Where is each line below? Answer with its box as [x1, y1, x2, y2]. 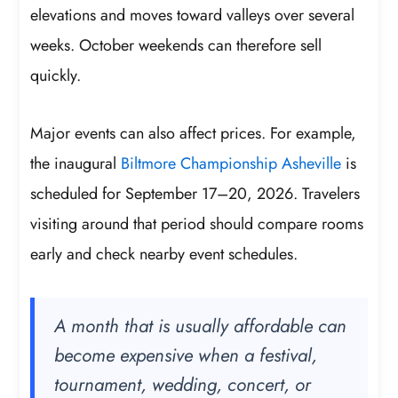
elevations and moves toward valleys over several [30, 3, 355, 27]
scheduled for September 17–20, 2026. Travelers [30, 182, 361, 206]
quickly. [30, 63, 82, 87]
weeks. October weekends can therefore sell [30, 33, 322, 57]
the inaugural [30, 152, 122, 176]
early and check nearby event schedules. [30, 243, 298, 267]
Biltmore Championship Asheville [121, 152, 342, 176]
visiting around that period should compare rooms [30, 212, 364, 236]
